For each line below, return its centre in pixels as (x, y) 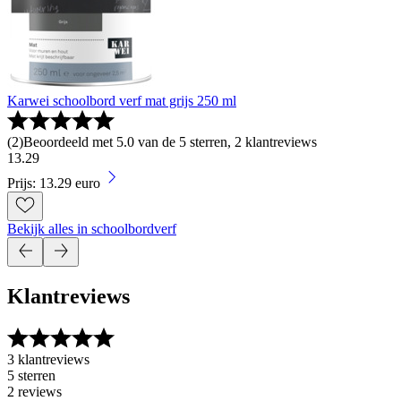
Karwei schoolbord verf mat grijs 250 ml (122, 100)
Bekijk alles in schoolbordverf (92, 228)
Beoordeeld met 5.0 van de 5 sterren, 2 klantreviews (170, 141)
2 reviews (34, 391)
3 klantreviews (48, 359)
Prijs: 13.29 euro (54, 183)
